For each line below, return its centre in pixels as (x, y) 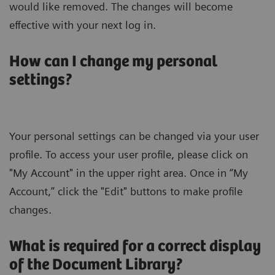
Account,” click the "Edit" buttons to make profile (126, 192)
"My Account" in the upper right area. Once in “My (129, 173)
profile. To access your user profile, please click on (129, 155)
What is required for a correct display (135, 247)
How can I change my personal (113, 62)
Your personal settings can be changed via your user (134, 136)
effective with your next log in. (83, 25)
